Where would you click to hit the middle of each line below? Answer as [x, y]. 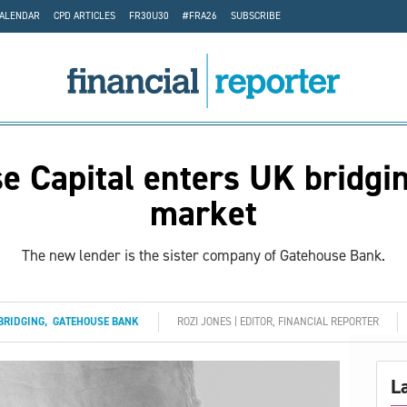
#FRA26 [200, 16]
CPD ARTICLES [84, 16]
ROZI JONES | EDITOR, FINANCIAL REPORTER [278, 322]
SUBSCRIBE [256, 16]
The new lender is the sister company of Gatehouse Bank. [203, 256]
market [203, 214]
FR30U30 [149, 16]
